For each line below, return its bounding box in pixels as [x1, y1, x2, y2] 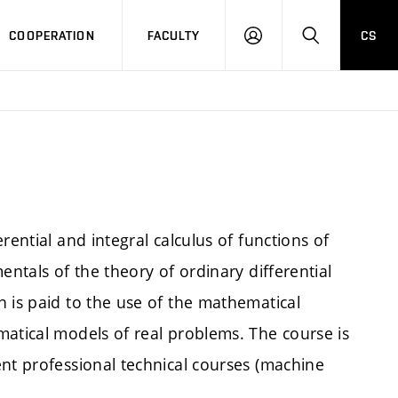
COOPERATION [9, 28, 95, 43]
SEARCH [309, 36, 358, 50]
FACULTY [147, 28, 201, 43]
